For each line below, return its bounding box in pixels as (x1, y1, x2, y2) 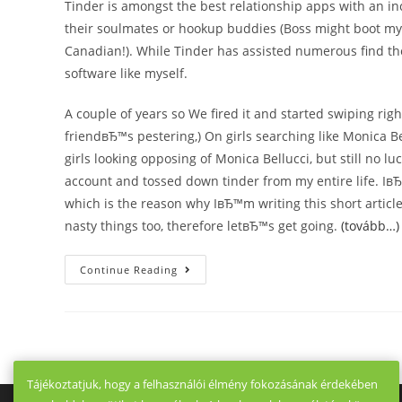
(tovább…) (341, 217, 399, 234)
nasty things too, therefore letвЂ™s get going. (65, 217, 341, 234)
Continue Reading (80, 263, 178, 276)
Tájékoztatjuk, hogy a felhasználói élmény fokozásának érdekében (27, 376, 378, 392)
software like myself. (65, 65, 188, 82)
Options (177, 324, 231, 341)
